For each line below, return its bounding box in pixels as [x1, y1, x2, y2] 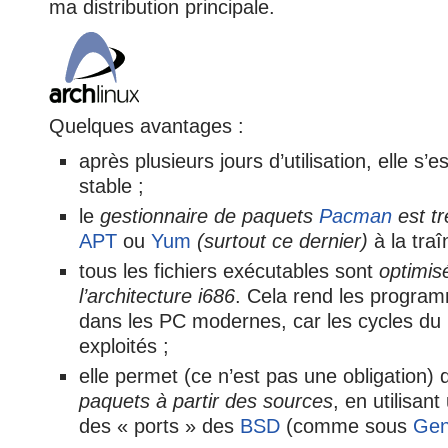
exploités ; [79, 335, 169, 357]
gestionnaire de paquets [100, 205, 319, 227]
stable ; [79, 175, 144, 197]
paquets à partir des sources [79, 390, 333, 412]
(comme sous [280, 415, 413, 437]
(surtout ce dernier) [197, 230, 368, 252]
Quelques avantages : [49, 115, 244, 137]
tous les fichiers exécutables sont [79, 260, 379, 282]
